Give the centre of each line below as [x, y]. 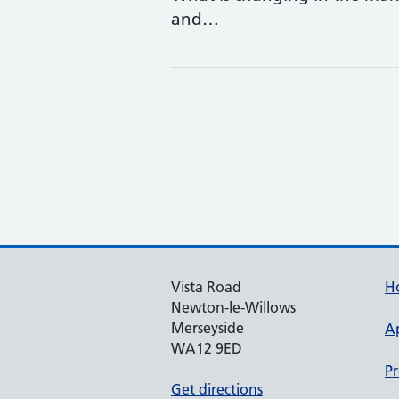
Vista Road [206, 287]
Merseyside [208, 328]
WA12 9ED [207, 348]
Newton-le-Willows [233, 307]
